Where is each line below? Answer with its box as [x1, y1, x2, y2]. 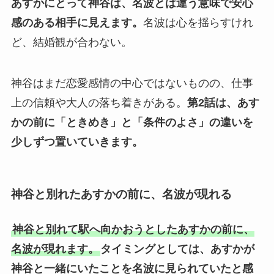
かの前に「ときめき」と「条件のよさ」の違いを [10, 116, 253, 129]
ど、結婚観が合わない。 [10, 35, 132, 48]
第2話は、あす [187, 97, 259, 109]
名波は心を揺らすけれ [143, 16, 253, 29]
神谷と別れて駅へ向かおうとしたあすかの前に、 [12, 223, 254, 236]
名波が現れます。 [10, 243, 99, 256]
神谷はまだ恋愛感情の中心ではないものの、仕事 [10, 77, 253, 90]
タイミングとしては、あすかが [100, 243, 254, 256]
